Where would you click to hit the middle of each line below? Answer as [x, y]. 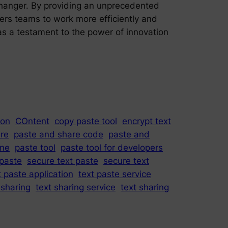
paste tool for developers [112, 148]
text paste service [115, 174]
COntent [32, 121]
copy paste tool [86, 121]
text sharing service [76, 188]
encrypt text [147, 121]
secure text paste [63, 161]
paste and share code [59, 135]
